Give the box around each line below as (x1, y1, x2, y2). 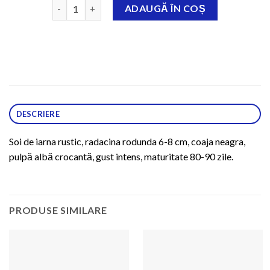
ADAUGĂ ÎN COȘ (124, 2, 206, 14)
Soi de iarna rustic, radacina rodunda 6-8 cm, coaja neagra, (9, 136, 245, 148)
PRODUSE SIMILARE (9, 204, 107, 216)
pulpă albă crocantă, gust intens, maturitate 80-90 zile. (9, 151, 233, 163)
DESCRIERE (16, 109, 60, 119)
